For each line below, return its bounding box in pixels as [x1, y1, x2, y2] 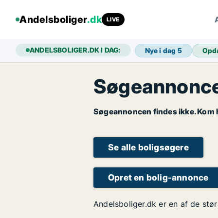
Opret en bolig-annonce [108, 172, 209, 182]
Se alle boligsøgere [108, 142, 189, 152]
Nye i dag [145, 46, 178, 54]
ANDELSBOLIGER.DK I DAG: [30, 46, 121, 54]
